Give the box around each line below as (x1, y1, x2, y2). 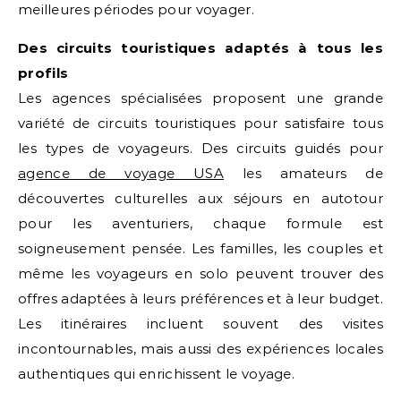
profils (18, 64, 69, 81)
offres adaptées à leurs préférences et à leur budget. (18, 290, 383, 307)
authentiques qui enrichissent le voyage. (18, 365, 294, 382)
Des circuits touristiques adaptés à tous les (18, 39, 383, 56)
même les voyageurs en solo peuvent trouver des (18, 265, 383, 282)
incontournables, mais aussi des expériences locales (18, 340, 383, 357)
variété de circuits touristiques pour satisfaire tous (18, 115, 383, 132)
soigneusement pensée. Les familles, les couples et (18, 240, 383, 257)
